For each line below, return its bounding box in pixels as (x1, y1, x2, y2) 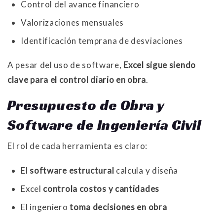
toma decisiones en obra (70, 202, 167, 213)
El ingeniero (21, 202, 70, 213)
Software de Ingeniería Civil (7, 116, 202, 134)
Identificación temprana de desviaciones (21, 36, 183, 46)
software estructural (30, 165, 114, 176)
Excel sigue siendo (123, 60, 196, 71)
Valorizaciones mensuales (21, 17, 124, 28)
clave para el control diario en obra (7, 74, 147, 85)
